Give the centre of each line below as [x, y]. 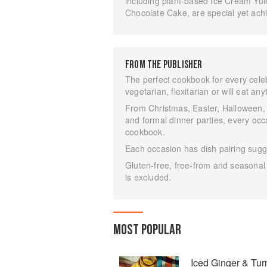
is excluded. [148, 177]
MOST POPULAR [147, 229]
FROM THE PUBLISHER [164, 64]
